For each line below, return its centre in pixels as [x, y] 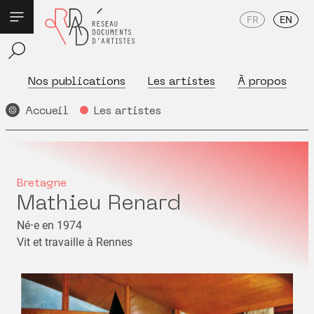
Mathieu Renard [99, 204]
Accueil [47, 111]
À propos [262, 82]
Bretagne [42, 184]
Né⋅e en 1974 [49, 225]
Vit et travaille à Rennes [75, 242]
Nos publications [76, 82]
